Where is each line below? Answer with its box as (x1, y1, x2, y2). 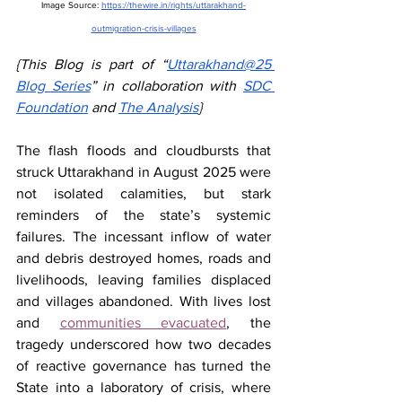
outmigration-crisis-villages (91, 22, 197, 33)
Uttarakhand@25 (167, 56, 271, 72)
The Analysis (118, 99, 198, 115)
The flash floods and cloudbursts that (16, 142, 271, 158)
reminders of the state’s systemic (16, 206, 271, 223)
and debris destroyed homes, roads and (16, 249, 271, 266)
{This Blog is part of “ (16, 56, 167, 72)
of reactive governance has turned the (16, 357, 271, 373)
